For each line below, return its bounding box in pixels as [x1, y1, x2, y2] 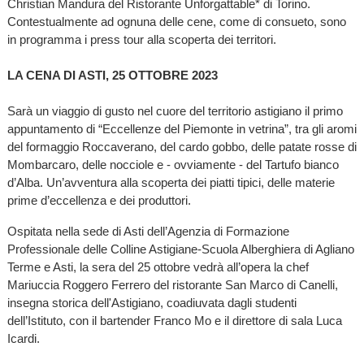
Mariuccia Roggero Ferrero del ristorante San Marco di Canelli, [6, 277, 338, 292]
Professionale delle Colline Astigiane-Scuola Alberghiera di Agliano [6, 241, 354, 256]
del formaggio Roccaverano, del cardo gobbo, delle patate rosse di [6, 140, 357, 154]
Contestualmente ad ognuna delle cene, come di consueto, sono [6, 15, 346, 29]
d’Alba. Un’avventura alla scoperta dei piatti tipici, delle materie [6, 175, 335, 190]
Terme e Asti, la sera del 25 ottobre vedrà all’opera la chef [6, 259, 309, 274]
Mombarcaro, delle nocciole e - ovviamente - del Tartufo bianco [6, 158, 339, 172]
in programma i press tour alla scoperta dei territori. [6, 32, 276, 47]
